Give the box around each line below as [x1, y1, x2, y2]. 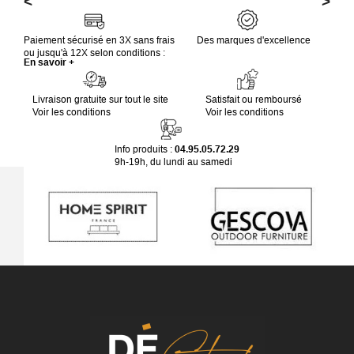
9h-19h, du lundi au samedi [115, 156, 232, 168]
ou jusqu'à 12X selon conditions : [24, 47, 165, 58]
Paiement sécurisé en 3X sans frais [24, 34, 175, 46]
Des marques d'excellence [197, 34, 311, 46]
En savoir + [24, 56, 74, 68]
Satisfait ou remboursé [205, 93, 302, 105]
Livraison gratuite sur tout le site [32, 93, 168, 105]
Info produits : [115, 143, 175, 155]
